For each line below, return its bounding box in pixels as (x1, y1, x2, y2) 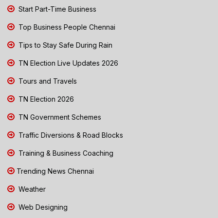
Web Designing (17, 202, 68, 211)
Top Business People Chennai (17, 22, 115, 31)
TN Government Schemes (17, 112, 101, 121)
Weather (17, 184, 46, 193)
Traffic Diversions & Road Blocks (17, 130, 123, 139)
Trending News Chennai (17, 166, 94, 175)
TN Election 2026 (17, 94, 74, 103)
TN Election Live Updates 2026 (17, 58, 118, 67)
